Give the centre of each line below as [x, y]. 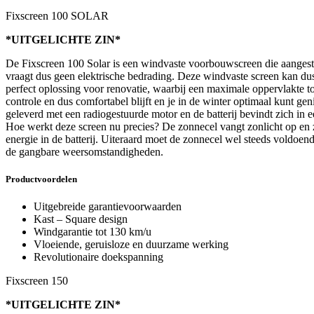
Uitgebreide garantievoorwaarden [108, 207]
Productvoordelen [41, 179]
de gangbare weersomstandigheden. [84, 151]
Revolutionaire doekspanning [98, 257]
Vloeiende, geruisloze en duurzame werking [131, 245]
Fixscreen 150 [37, 281]
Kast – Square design [81, 219]
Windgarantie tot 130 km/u [93, 232]
